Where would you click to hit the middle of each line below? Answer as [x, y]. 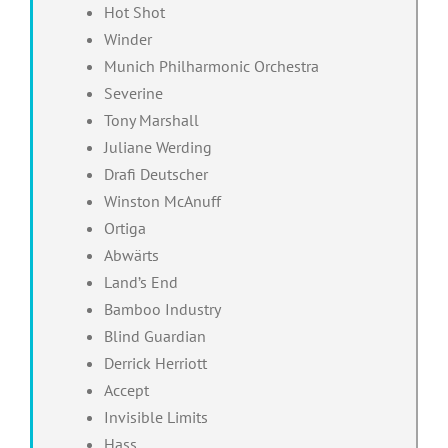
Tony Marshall [151, 119]
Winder [127, 38]
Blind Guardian [154, 335]
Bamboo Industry [162, 308]
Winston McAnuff [162, 200]
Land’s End [140, 281]
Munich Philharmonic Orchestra [211, 65]
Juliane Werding [157, 146]
